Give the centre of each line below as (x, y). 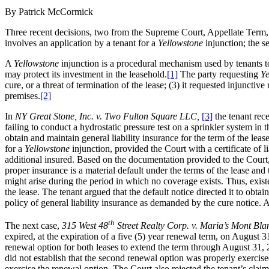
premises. (23, 95)
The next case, (33, 226)
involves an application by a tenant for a (81, 43)
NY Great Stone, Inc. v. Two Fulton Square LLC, (107, 116)
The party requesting (219, 74)
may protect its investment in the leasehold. (86, 74)
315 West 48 (85, 226)
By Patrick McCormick (49, 11)
